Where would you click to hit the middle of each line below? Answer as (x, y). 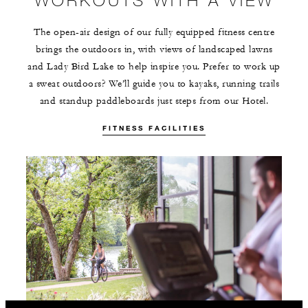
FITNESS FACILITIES (154, 129)
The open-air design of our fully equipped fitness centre (154, 33)
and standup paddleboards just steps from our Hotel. (154, 101)
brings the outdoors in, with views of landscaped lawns (154, 50)
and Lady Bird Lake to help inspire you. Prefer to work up (154, 67)
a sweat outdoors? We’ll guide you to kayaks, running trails (154, 84)
